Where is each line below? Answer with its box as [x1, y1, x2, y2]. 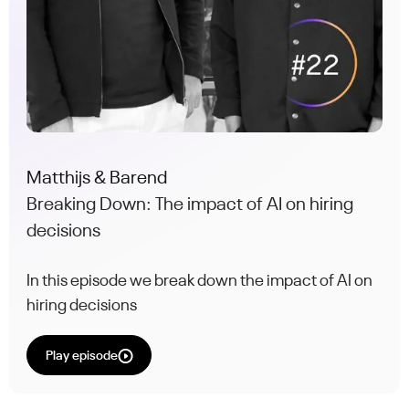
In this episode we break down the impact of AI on [26, 273, 373, 290]
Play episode [45, 349, 118, 362]
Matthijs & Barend [26, 169, 168, 187]
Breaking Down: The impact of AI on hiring [26, 195, 354, 214]
